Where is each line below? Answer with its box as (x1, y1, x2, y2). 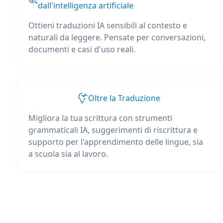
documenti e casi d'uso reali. (28, 44, 135, 55)
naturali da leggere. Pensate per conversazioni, (28, 32, 206, 43)
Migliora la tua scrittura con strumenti (28, 112, 172, 123)
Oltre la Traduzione (88, 93, 160, 104)
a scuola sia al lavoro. (28, 148, 108, 159)
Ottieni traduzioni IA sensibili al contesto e (28, 20, 187, 31)
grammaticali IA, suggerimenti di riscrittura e (28, 124, 198, 135)
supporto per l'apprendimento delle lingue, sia (28, 136, 203, 147)
